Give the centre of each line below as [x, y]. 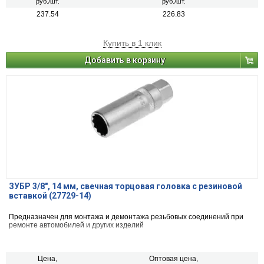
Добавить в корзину [125, 60]
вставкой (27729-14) [50, 196]
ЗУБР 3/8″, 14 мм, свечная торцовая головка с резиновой [126, 187]
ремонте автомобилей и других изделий [76, 225]
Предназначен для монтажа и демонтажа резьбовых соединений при [126, 217]
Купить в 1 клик [132, 43]
